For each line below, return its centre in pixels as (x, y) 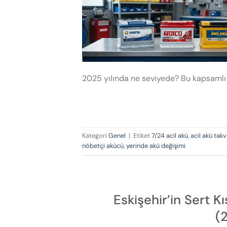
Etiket (142, 136)
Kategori (95, 136)
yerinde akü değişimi (156, 146)
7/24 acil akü (170, 136)
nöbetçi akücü (103, 146)
